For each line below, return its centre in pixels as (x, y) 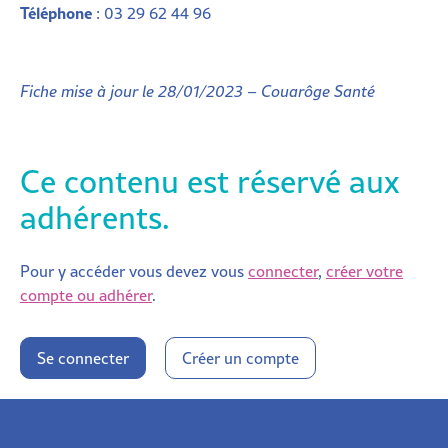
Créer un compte (240, 357)
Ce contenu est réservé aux (210, 180)
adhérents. (95, 216)
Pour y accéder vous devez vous (134, 270)
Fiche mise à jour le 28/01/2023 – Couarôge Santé (197, 90)
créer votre (364, 270)
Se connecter (83, 357)
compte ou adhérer (86, 294)
